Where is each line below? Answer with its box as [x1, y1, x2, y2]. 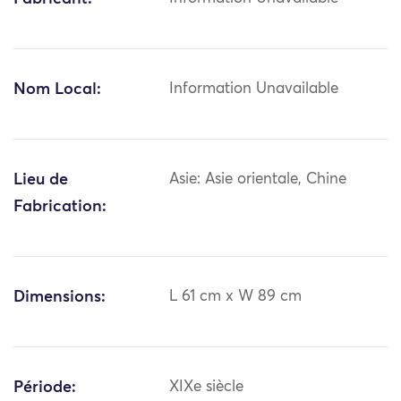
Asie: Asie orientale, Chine [169, 172, 347, 188]
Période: [13, 380, 76, 397]
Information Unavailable [169, 81, 339, 98]
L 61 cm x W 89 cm [169, 289, 303, 305]
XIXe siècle [169, 380, 244, 396]
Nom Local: [13, 81, 101, 98]
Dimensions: [13, 289, 106, 306]
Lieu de [13, 172, 68, 189]
